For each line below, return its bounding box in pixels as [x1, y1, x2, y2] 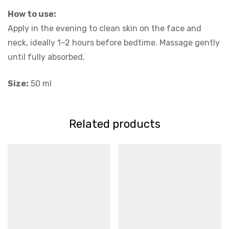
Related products [68, 117, 161, 131]
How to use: [8, 9, 56, 19]
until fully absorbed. [8, 52, 85, 62]
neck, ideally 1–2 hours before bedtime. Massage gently [8, 37, 220, 48]
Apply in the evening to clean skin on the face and [8, 23, 201, 33]
